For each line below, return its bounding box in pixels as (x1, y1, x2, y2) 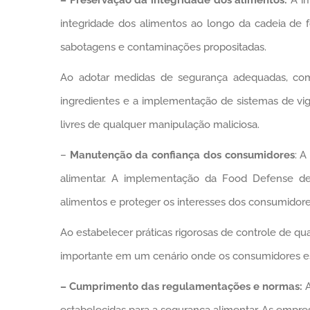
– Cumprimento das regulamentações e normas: (60, 280, 302, 293)
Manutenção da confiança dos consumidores (69, 148, 295, 161)
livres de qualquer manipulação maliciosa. (60, 118, 259, 131)
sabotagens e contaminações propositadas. (60, 40, 266, 53)
